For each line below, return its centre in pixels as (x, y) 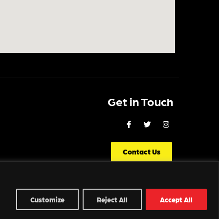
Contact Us (142, 152)
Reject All (112, 199)
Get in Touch (141, 101)
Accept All (176, 199)
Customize (47, 199)
